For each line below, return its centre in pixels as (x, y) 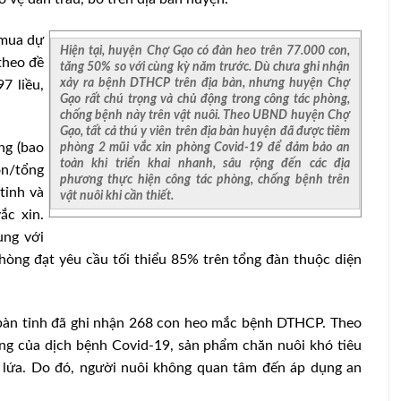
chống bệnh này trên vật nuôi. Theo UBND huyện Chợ (205, 115)
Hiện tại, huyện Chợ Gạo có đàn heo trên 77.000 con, (205, 50)
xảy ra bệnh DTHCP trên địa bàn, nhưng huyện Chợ (205, 82)
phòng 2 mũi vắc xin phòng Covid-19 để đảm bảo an (205, 147)
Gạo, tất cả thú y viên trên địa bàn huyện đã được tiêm (205, 131)
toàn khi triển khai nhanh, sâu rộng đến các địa (205, 163)
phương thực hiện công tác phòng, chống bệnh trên (205, 179)
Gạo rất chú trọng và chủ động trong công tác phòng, (205, 98)
